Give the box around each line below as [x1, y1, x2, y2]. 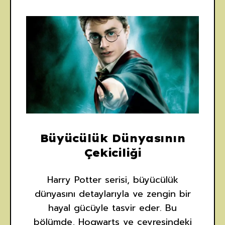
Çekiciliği [84, 146, 141, 159]
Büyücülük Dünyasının [40, 131, 185, 145]
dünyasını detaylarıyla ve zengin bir [34, 186, 191, 201]
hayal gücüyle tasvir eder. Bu [48, 200, 177, 215]
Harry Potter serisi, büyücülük [47, 172, 178, 187]
